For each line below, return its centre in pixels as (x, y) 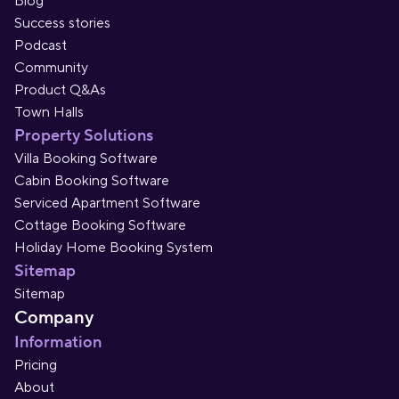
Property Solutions (84, 136)
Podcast (41, 45)
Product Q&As (60, 90)
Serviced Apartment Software (107, 203)
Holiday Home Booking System (114, 248)
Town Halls (49, 112)
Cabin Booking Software (92, 181)
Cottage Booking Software (100, 225)
